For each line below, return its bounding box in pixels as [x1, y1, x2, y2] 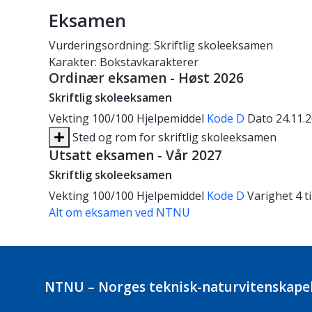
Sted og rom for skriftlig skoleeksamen [70, 130, 276, 146]
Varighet [247, 188, 295, 204]
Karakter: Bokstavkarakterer [49, 54, 198, 70]
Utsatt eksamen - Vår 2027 [49, 146, 222, 165]
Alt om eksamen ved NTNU [49, 205, 190, 221]
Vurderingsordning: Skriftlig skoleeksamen [49, 38, 273, 54]
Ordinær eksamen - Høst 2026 [49, 69, 244, 88]
